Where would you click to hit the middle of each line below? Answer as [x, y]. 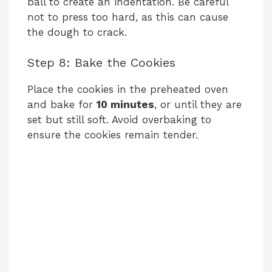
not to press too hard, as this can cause [128, 17]
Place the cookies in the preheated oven [128, 90]
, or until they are [198, 105]
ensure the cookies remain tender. [113, 135]
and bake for [62, 105]
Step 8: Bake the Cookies [101, 63]
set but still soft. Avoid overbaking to [119, 120]
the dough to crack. [77, 32]
